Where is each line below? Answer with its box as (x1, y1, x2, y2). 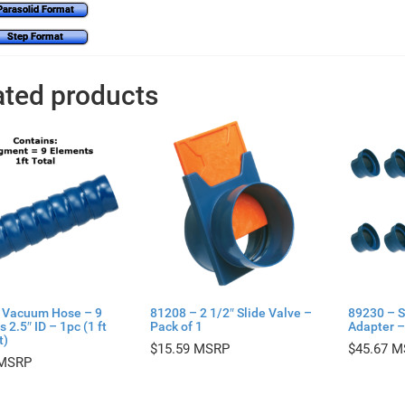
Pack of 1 (149, 319, 202, 334)
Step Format (7, 30, 63, 42)
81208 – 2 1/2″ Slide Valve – (149, 306, 312, 321)
